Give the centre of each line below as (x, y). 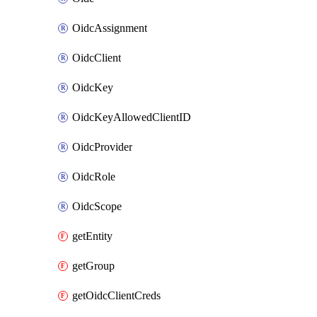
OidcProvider (102, 147)
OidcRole (94, 177)
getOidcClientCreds (116, 295)
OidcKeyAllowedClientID (132, 117)
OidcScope (97, 206)
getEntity (92, 236)
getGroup (93, 266)
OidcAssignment (110, 28)
